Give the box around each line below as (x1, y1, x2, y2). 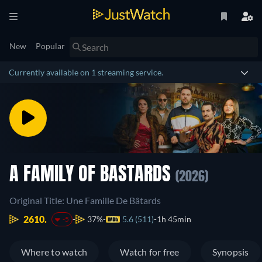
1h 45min (156, 214, 191, 224)
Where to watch (21, 246, 88, 257)
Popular (36, 41, 65, 51)
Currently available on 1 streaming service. (9, 67, 163, 77)
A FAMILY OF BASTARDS (9, 166, 175, 185)
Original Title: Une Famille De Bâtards (9, 195, 161, 206)
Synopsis (212, 246, 249, 257)
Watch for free (120, 246, 180, 257)
